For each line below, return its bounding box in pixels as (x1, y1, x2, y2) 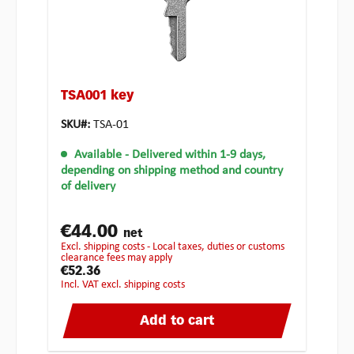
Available (74, 149, 122, 162)
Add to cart (140, 315, 214, 329)
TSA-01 (93, 119, 129, 132)
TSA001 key (61, 90, 134, 104)
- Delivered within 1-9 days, (125, 149, 265, 162)
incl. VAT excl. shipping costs (64, 279, 185, 292)
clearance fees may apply (61, 252, 172, 265)
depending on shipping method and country (61, 164, 283, 178)
